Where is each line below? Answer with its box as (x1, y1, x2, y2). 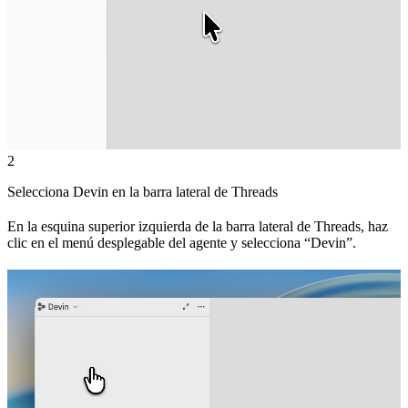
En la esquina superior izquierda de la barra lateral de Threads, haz (7, 219, 388, 235)
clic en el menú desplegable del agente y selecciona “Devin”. (7, 235, 356, 251)
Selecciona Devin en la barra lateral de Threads (7, 184, 278, 200)
